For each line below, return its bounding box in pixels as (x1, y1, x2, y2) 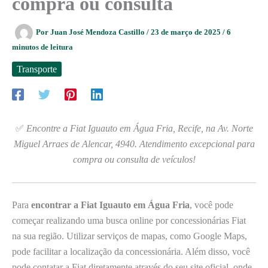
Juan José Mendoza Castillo (50, 27, 147, 36)
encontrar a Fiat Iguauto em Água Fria (31, 200, 190, 211)
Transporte (17, 63, 57, 74)
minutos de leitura (12, 42, 73, 51)
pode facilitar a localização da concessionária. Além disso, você (12, 246, 250, 257)
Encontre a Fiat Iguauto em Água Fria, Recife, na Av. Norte (26, 123, 253, 133)
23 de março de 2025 (151, 27, 223, 36)
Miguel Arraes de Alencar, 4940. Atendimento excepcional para (13, 138, 255, 149)
